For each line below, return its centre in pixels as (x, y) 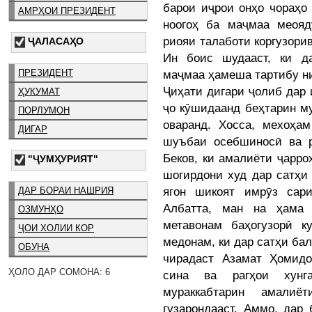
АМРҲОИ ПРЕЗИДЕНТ (67, 10)
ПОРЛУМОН (44, 110)
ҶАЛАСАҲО (56, 41)
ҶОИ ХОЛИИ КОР (56, 228)
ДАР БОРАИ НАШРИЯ (66, 191)
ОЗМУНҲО (41, 210)
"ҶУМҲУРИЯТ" (63, 159)
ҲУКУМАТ (39, 91)
